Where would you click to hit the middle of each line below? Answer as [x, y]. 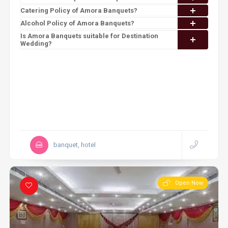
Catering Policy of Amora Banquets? [79, 10]
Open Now [189, 183]
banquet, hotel [74, 145]
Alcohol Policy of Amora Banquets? [77, 23]
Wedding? [36, 44]
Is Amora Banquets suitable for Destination [89, 36]
